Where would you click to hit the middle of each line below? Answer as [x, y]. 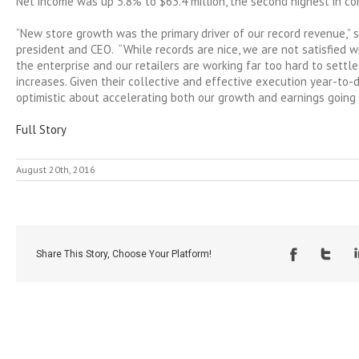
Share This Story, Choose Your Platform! [124, 254]
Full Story [41, 129]
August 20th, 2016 [56, 169]
